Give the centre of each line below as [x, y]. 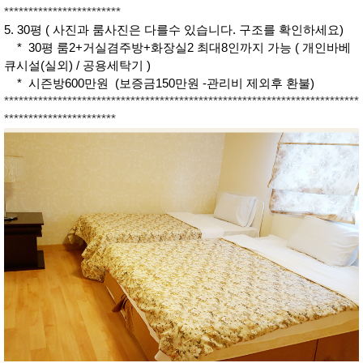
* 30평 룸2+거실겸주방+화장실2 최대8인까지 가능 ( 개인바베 [177, 48]
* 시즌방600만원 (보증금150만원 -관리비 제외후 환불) [161, 83]
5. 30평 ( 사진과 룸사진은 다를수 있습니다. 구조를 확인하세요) [174, 30]
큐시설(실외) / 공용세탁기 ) [79, 66]
